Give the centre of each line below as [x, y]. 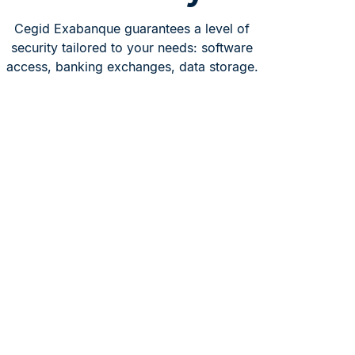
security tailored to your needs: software [132, 48]
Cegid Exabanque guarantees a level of [132, 29]
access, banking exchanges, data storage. [132, 67]
